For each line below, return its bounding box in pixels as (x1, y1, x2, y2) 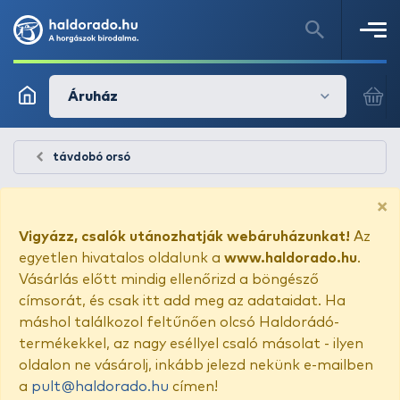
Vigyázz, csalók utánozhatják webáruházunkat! (19, 229, 350, 244)
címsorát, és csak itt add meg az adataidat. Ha (19, 294, 346, 308)
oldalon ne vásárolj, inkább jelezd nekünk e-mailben (19, 358, 373, 372)
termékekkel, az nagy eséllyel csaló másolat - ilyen (19, 337, 363, 351)
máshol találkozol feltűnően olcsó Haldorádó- (19, 315, 339, 329)
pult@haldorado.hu (31, 379, 169, 394)
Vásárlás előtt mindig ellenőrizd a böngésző (19, 272, 319, 287)
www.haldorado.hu (224, 251, 357, 265)
